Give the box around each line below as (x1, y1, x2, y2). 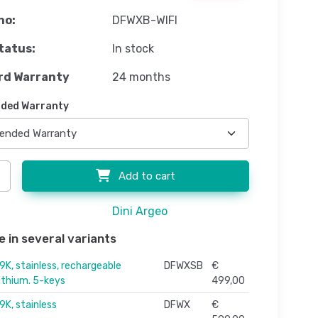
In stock (111, 42, 154, 56)
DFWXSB (163, 260, 203, 273)
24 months (111, 70, 170, 84)
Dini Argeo (111, 204, 168, 219)
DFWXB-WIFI (111, 13, 177, 28)
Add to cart (115, 170, 175, 183)
